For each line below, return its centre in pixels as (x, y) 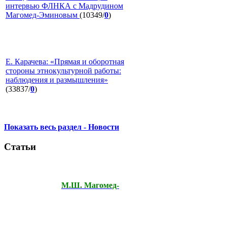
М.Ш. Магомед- (90, 185)
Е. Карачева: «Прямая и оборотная (65, 62)
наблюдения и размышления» (57, 80)
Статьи (20, 147)
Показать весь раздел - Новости (62, 127)
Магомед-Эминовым (43, 15)
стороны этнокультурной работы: (63, 71)
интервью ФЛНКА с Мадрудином (64, 6)
